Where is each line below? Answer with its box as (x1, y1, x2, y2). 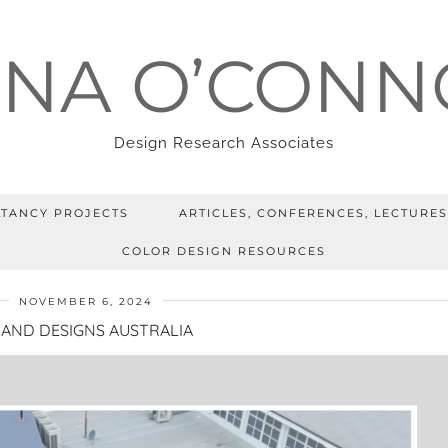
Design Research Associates (114, 134, 334, 152)
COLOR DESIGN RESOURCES (122, 244, 326, 258)
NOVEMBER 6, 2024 (19, 295, 153, 308)
